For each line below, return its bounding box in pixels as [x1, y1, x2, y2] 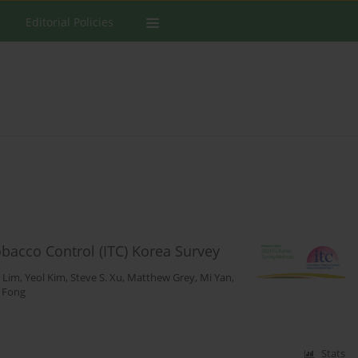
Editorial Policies [26, 14, 113, 30]
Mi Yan [200, 271, 232, 285]
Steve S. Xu [70, 271, 122, 285]
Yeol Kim [25, 271, 66, 285]
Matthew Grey [127, 271, 195, 285]
